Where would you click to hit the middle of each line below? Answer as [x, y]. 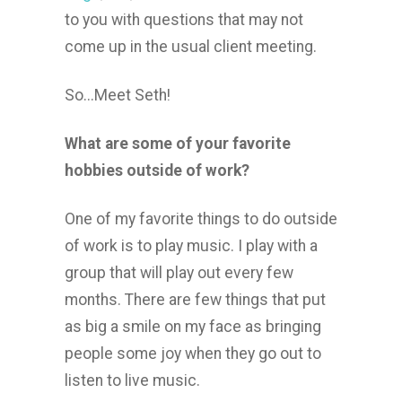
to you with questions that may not [184, 20]
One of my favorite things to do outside [201, 219]
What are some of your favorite [178, 144]
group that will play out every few [179, 273]
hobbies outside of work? [157, 170]
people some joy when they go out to [193, 354]
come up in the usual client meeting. [191, 47]
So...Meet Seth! [118, 95]
